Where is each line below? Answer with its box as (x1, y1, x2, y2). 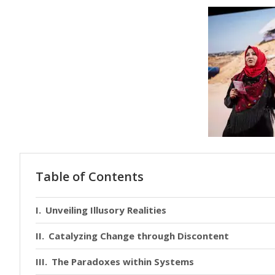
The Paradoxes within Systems (52, 255, 194, 268)
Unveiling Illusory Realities (45, 203, 166, 216)
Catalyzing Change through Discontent (48, 229, 229, 242)
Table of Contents (36, 168, 144, 185)
